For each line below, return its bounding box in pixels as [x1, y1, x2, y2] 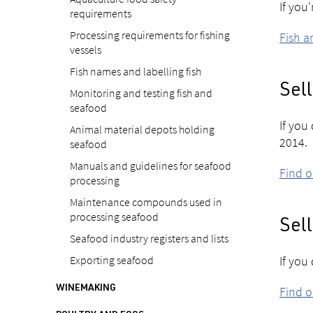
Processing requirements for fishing [70, 28, 230, 42]
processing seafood [70, 210, 159, 224]
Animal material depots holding [70, 122, 214, 136]
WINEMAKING [56, 284, 116, 293]
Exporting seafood [70, 253, 154, 267]
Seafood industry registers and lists [70, 231, 228, 245]
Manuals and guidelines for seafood [70, 159, 231, 173]
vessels [70, 43, 101, 57]
